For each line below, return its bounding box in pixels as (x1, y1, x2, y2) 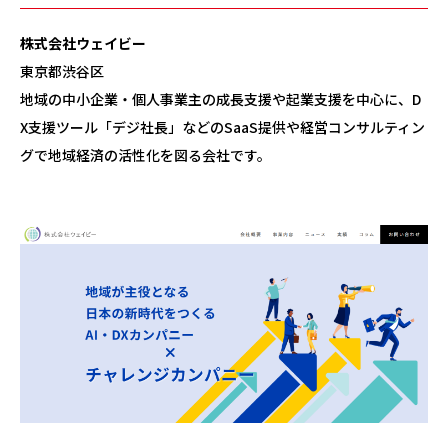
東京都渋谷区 (20, 61, 104, 81)
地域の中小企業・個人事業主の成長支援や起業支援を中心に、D (20, 89, 421, 109)
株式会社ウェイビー (20, 33, 146, 53)
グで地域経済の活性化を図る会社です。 (20, 145, 271, 165)
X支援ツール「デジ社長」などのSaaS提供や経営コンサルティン (20, 117, 425, 137)
